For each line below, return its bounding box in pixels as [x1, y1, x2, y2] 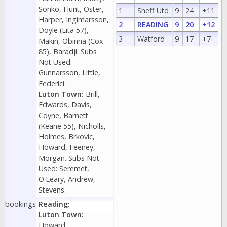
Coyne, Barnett [39, 110, 88, 120]
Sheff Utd [137, 6, 169, 15]
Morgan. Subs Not [39, 153, 99, 163]
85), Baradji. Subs [39, 47, 97, 56]
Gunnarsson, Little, [39, 68, 100, 78]
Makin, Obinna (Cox [39, 36, 103, 46]
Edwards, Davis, [39, 100, 92, 109]
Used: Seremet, [39, 164, 89, 173]
